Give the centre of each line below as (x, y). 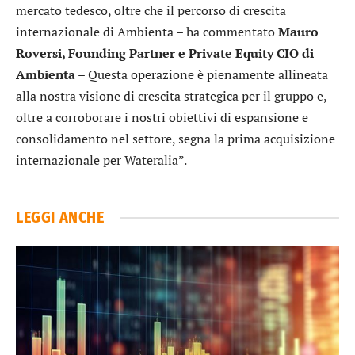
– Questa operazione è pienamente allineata (202, 75)
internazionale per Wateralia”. (101, 160)
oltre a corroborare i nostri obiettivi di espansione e (162, 118)
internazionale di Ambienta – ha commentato (147, 32)
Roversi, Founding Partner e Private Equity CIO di (165, 53)
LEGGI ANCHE (60, 218)
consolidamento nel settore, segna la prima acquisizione (176, 139)
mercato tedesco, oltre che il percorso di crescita (151, 11)
